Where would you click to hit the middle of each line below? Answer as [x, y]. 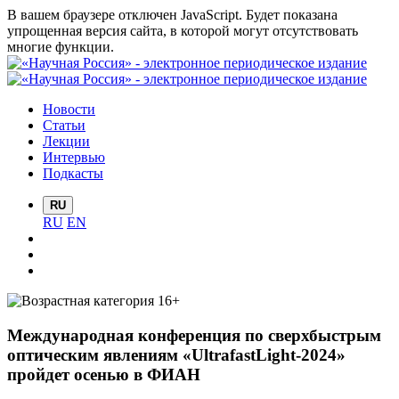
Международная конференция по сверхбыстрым [194, 335]
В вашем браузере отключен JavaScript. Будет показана [172, 15]
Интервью [74, 157]
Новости [69, 109]
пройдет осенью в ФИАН [104, 374]
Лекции [66, 141]
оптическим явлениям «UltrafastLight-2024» [176, 354]
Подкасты [73, 173]
